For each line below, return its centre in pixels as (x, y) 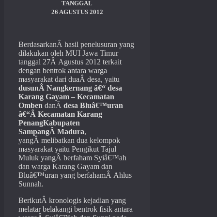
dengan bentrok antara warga (63, 71)
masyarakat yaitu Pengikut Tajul (67, 149)
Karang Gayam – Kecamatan (66, 97)
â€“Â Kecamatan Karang (60, 114)
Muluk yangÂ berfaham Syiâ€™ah (72, 158)
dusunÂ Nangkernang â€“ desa (70, 88)
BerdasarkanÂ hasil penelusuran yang (76, 45)
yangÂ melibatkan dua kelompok (69, 140)
